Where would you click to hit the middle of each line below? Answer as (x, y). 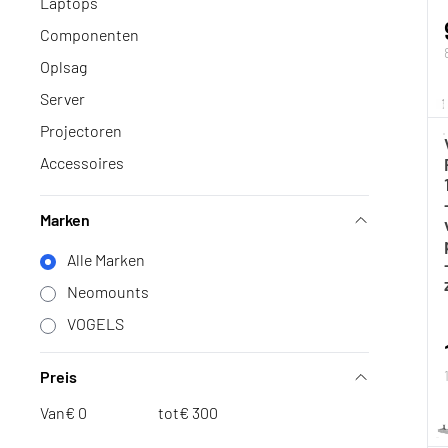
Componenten (89, 34)
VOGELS (95, 323)
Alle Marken (106, 259)
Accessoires (82, 162)
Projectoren (81, 130)
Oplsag (63, 66)
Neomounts (108, 291)
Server (62, 98)
